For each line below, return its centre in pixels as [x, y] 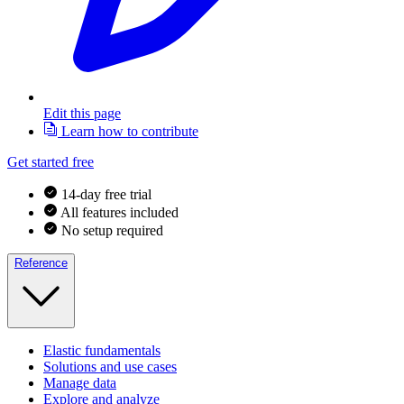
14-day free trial [106, 195]
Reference [41, 263]
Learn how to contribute [128, 132]
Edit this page [82, 114]
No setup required [112, 231]
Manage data [80, 383]
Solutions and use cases [110, 367]
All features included [119, 213]
